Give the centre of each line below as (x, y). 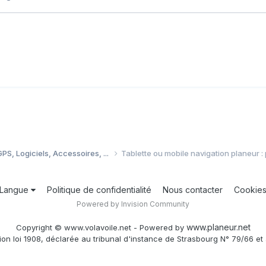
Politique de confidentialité (99, 189)
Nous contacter (193, 189)
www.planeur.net (218, 227)
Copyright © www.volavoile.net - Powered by (101, 227)
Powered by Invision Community (133, 204)
